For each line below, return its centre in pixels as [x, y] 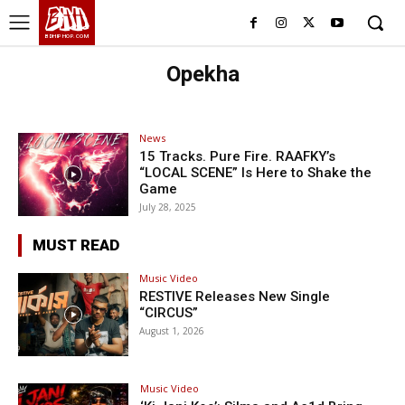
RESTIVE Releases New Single [235, 296]
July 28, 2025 [168, 207]
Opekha [202, 74]
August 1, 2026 [172, 330]
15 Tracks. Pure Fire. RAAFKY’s [238, 156]
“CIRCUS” [169, 312]
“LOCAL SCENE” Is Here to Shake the [256, 173]
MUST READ [76, 245]
